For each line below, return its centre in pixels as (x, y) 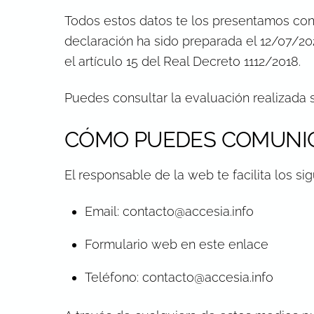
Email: (103, 212)
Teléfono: (113, 278)
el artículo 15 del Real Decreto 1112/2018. (183, 61)
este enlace (233, 245)
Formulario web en (142, 245)
